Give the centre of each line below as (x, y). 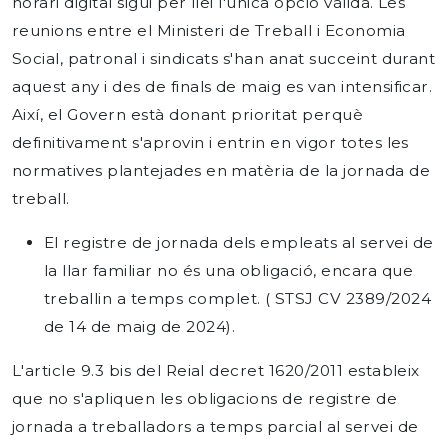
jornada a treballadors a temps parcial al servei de (215, 426)
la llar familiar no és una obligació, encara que (229, 270)
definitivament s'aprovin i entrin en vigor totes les (210, 142)
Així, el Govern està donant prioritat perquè (188, 114)
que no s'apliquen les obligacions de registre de (205, 398)
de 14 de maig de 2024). (140, 326)
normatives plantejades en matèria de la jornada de (221, 170)
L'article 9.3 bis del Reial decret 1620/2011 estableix (216, 370)
